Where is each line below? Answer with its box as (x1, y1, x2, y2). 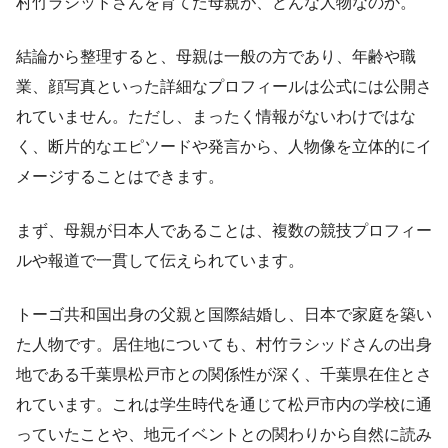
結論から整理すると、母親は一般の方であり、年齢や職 (16, 48, 416, 66)
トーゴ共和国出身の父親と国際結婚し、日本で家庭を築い (16, 306, 432, 324)
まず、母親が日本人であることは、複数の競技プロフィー (16, 222, 432, 240)
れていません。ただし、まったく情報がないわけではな (16, 108, 416, 126)
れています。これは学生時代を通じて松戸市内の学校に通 (16, 396, 432, 414)
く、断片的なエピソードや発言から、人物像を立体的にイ (16, 138, 432, 156)
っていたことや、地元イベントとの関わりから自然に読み (16, 426, 432, 444)
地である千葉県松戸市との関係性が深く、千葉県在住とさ (16, 366, 432, 384)
